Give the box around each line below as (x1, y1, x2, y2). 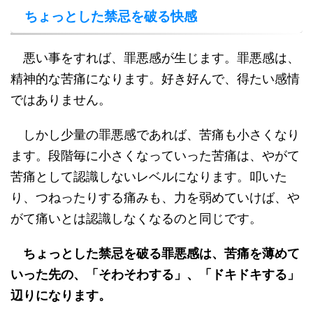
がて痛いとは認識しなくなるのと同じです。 (10, 211, 262, 226)
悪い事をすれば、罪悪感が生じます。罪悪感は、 (10, 50, 300, 65)
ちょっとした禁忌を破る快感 (24, 9, 197, 24)
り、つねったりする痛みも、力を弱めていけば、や (10, 190, 300, 205)
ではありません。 (10, 92, 111, 107)
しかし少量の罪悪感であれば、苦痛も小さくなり (10, 127, 300, 142)
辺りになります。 (10, 288, 111, 303)
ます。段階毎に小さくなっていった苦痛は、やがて (10, 148, 300, 163)
